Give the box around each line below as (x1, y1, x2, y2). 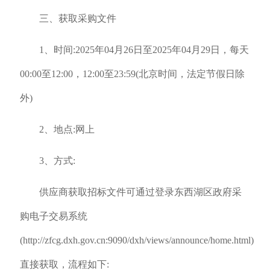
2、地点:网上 (39, 124, 95, 134)
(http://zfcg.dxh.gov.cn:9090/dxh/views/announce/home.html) (19, 235, 254, 245)
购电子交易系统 (19, 211, 87, 221)
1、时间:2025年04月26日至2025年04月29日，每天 (39, 45, 249, 55)
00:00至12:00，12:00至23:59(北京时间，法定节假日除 (19, 69, 245, 79)
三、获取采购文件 (39, 13, 116, 24)
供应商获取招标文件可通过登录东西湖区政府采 (39, 187, 242, 197)
